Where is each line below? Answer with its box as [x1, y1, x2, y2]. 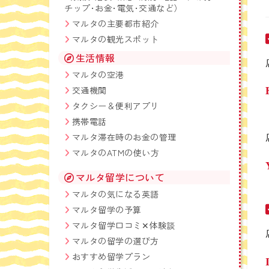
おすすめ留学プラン [71, 250, 151, 262]
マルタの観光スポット [71, 33, 159, 45]
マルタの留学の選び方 [71, 235, 159, 247]
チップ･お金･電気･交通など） [64, 2, 183, 14]
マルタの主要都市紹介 [71, 17, 159, 29]
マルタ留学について [75, 170, 165, 184]
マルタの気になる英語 [71, 188, 159, 200]
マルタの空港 [71, 68, 124, 80]
